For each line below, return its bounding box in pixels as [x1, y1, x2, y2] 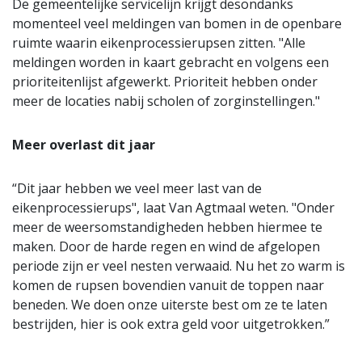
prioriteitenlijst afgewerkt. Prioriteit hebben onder [12, 72, 318, 90]
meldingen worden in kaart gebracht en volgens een [12, 53, 329, 71]
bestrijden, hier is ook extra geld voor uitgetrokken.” [12, 314, 333, 333]
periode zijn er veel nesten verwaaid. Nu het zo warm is [12, 256, 345, 275]
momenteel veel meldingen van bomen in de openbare [12, 14, 342, 32]
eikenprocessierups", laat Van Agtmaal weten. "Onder [12, 198, 335, 217]
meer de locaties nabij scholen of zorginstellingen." [12, 91, 320, 110]
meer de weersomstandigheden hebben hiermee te [12, 217, 322, 236]
